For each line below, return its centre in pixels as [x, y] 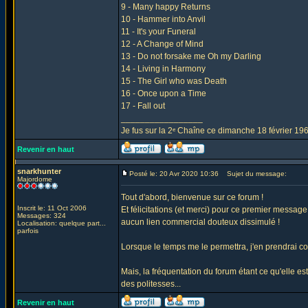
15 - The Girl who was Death [174, 81]
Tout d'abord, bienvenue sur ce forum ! [192, 197]
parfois [28, 231]
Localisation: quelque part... [62, 223]
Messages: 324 [42, 216]
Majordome [35, 179]
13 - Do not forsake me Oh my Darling [191, 56]
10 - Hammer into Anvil [163, 19]
